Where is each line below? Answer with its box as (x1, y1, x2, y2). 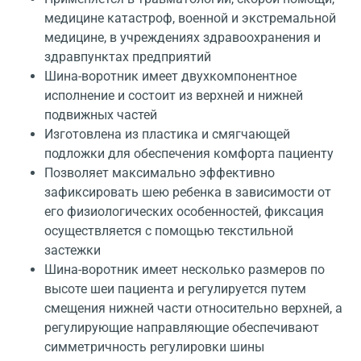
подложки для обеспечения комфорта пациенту (44, 146, 334, 162)
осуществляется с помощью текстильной (44, 223, 293, 239)
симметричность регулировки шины (44, 339, 264, 355)
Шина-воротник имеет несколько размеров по (44, 262, 325, 278)
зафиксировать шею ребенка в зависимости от (44, 185, 331, 201)
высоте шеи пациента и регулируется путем (44, 281, 306, 297)
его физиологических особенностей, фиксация (44, 204, 324, 220)
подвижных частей (44, 107, 157, 123)
